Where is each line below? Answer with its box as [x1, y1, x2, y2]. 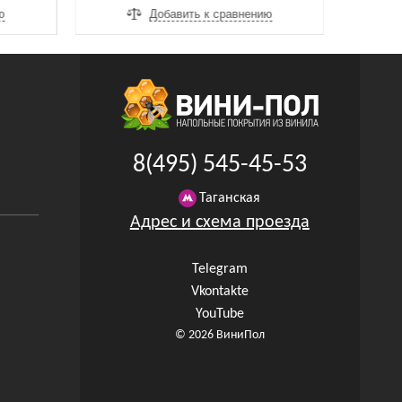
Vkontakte [190, 284, 249, 299]
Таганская [199, 190, 261, 205]
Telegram [191, 261, 248, 276]
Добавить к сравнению [149, 6, 273, 21]
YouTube [195, 306, 244, 321]
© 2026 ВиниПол [174, 328, 265, 342]
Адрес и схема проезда [129, 213, 310, 232]
